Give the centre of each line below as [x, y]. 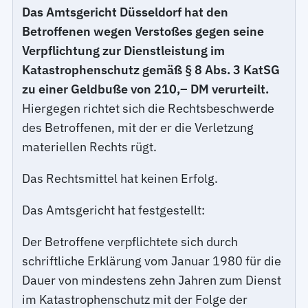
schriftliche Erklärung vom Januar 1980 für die [152, 261]
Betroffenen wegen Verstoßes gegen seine [143, 31]
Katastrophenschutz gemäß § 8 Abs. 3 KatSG [151, 69]
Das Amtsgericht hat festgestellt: [114, 210]
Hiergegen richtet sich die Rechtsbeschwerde [148, 108]
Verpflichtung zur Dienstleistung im [124, 50]
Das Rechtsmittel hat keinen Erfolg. [120, 178]
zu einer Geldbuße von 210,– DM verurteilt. [146, 89]
